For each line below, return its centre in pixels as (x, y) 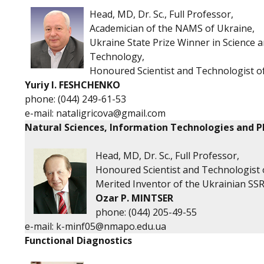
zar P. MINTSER (138, 198)
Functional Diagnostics (78, 240)
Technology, (118, 57)
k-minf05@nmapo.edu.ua (111, 226)
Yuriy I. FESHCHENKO (72, 85)
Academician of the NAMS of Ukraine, (172, 28)
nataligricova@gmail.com (111, 113)
